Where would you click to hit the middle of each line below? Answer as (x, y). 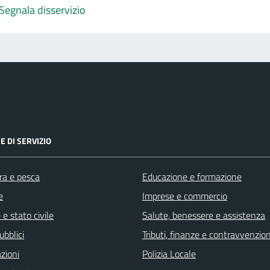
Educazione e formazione (192, 176)
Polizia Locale (169, 253)
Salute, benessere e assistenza (204, 215)
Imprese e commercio (185, 196)
